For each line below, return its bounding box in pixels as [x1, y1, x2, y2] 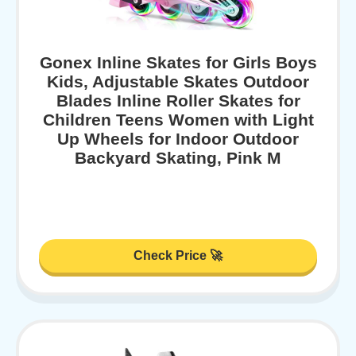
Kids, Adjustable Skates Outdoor [47, 72, 309, 91]
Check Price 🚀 [133, 248, 222, 262]
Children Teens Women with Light [42, 110, 314, 130]
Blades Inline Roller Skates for [56, 91, 300, 110]
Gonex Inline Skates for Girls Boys [39, 53, 317, 72]
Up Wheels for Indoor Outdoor [57, 130, 299, 149]
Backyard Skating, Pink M [75, 149, 281, 168]
